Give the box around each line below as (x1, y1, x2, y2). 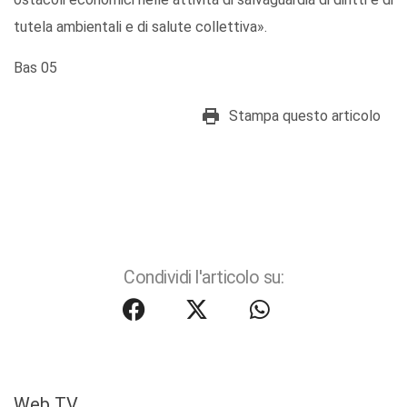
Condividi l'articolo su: (124, 267, 283, 289)
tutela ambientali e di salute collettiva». (14, 18, 267, 36)
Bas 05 (14, 59, 57, 77)
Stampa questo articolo (229, 107, 381, 125)
